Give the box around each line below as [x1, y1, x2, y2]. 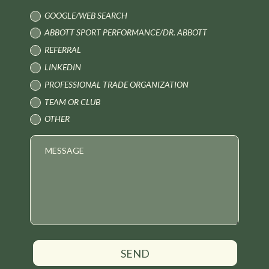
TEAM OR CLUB [44, 96, 101, 107]
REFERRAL [44, 44, 82, 55]
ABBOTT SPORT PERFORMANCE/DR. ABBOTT [44, 26, 208, 37]
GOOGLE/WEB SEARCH [44, 10, 128, 20]
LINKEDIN [44, 61, 82, 72]
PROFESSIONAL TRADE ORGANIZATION [44, 79, 189, 89]
